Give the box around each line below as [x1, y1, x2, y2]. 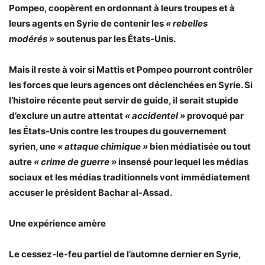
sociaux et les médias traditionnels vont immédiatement [9, 172, 250, 183]
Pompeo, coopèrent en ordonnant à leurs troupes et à [9, 2, 235, 14]
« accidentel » [125, 110, 185, 121]
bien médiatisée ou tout [148, 141, 251, 152]
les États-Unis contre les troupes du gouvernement [9, 125, 227, 137]
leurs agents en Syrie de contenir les [9, 18, 166, 29]
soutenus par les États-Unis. [54, 33, 176, 44]
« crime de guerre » [34, 156, 117, 167]
